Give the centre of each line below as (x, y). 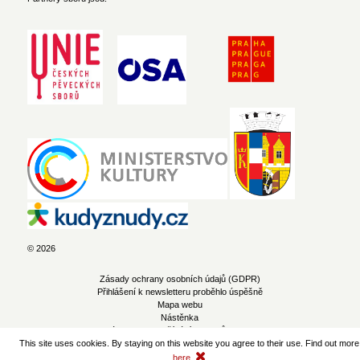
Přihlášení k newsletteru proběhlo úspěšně (180, 291)
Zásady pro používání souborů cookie (180, 330)
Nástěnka (180, 317)
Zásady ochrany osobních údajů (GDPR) (180, 278)
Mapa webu (180, 304)
